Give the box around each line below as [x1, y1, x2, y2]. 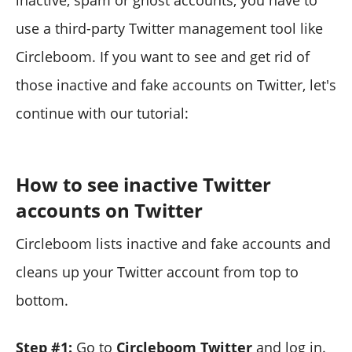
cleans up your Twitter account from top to [16, 262, 299, 282]
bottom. [16, 291, 68, 310]
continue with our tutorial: [16, 104, 189, 123]
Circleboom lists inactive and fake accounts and [16, 234, 331, 254]
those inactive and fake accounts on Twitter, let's [16, 75, 336, 95]
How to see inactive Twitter [16, 171, 271, 198]
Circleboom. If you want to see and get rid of [16, 47, 310, 67]
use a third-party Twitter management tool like [16, 19, 323, 38]
